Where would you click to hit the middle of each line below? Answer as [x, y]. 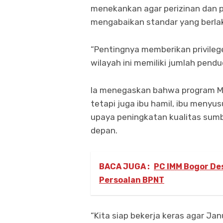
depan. [104, 131]
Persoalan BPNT [132, 180]
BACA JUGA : [124, 167]
